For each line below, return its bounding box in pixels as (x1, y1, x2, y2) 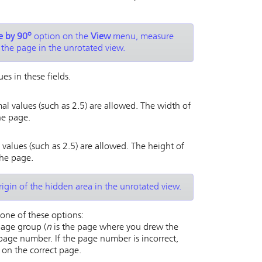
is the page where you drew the (51, 223, 178, 233)
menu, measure (111, 32, 174, 42)
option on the (32, 32, 91, 42)
